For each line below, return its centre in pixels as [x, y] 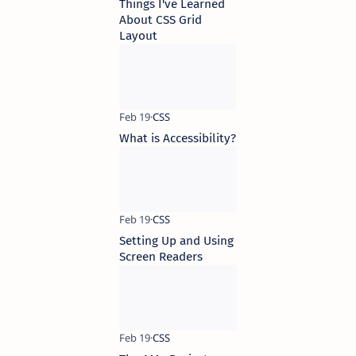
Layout [138, 36]
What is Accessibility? [178, 138]
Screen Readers [161, 257]
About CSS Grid [161, 20]
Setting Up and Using [176, 241]
